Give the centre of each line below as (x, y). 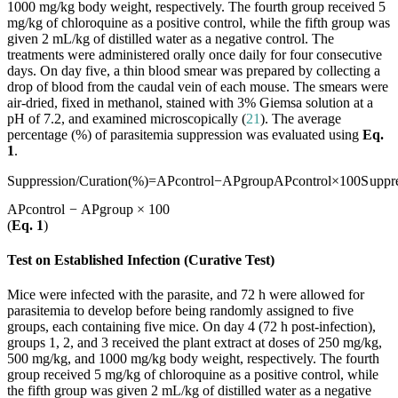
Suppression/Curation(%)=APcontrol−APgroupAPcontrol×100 (184, 181)
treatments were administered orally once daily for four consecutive (195, 55)
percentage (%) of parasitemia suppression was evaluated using (185, 135)
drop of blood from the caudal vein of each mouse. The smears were (198, 87)
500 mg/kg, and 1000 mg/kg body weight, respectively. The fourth (193, 359)
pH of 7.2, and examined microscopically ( (127, 119)
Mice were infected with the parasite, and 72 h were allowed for (186, 295)
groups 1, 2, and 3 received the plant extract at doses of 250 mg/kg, (195, 343)
